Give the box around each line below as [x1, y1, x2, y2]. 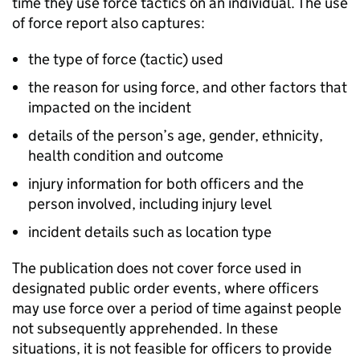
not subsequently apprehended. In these [12, 319, 278, 338]
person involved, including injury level [28, 194, 272, 214]
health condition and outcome [28, 146, 223, 166]
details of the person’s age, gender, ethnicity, [28, 126, 323, 145]
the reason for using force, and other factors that [28, 78, 347, 97]
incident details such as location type [28, 223, 272, 242]
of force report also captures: [12, 14, 205, 33]
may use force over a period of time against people [12, 299, 342, 318]
